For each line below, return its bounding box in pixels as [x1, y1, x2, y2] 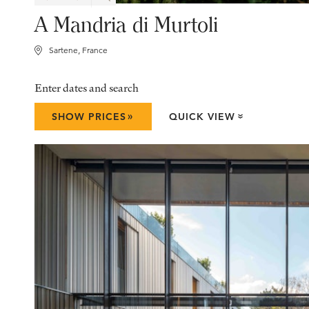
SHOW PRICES [52, 110, 126, 123]
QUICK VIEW [169, 110, 236, 123]
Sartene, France [49, 44, 108, 55]
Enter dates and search [34, 79, 139, 95]
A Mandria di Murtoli [34, 11, 218, 37]
